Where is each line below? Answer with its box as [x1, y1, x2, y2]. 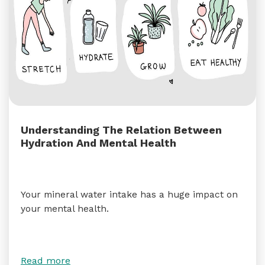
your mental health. [21, 203, 109, 214]
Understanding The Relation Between [21, 124, 222, 136]
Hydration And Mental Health [21, 137, 176, 149]
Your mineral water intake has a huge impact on [21, 189, 238, 200]
